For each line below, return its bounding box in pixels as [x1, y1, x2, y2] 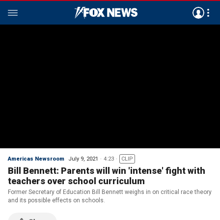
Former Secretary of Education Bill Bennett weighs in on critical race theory [8, 189, 212, 195]
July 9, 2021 [68, 156, 98, 162]
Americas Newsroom [8, 156, 64, 162]
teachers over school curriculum [8, 176, 145, 186]
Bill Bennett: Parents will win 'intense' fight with [8, 165, 205, 176]
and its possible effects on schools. [8, 197, 105, 204]
